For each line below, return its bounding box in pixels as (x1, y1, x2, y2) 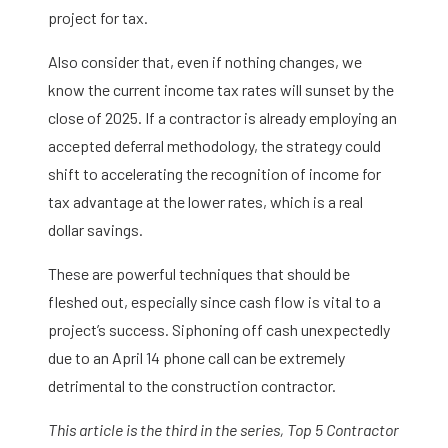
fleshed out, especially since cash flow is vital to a (48, 292, 381, 312)
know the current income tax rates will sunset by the (48, 80, 394, 100)
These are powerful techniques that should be (48, 264, 350, 284)
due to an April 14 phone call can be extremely (48, 348, 345, 368)
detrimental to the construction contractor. (48, 376, 336, 396)
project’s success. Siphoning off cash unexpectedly (48, 320, 390, 340)
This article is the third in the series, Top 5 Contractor (48, 420, 399, 440)
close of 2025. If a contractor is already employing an (48, 108, 397, 128)
